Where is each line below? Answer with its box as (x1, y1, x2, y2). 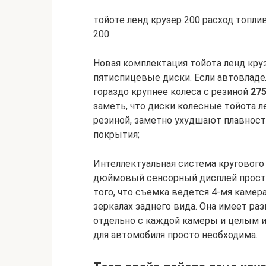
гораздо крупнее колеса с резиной (93, 86, 251, 98)
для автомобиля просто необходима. (93, 229, 258, 241)
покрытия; (93, 129, 140, 141)
